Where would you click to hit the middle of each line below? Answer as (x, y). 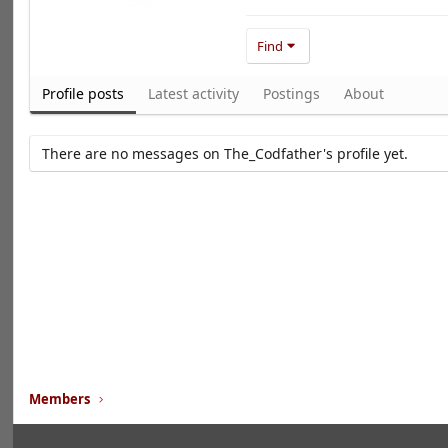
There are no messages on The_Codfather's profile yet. (225, 153)
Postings (292, 93)
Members (60, 399)
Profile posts (83, 93)
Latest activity (194, 93)
